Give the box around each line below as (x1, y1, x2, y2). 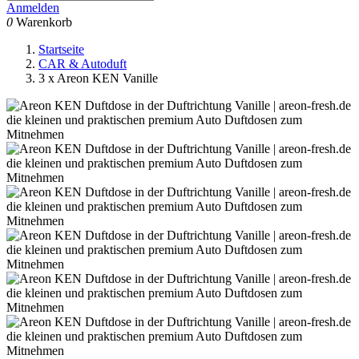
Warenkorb (16, 15, 72, 29)
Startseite (38, 42, 84, 56)
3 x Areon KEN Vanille (38, 71, 158, 85)
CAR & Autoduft (38, 57, 127, 71)
